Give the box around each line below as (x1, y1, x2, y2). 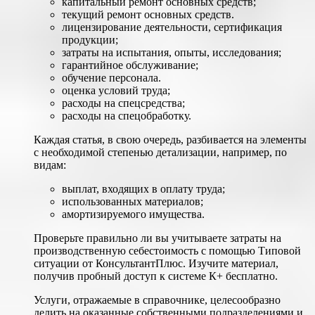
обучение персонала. (62, 72, 161, 84)
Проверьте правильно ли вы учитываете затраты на (34, 232, 281, 245)
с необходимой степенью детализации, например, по (34, 146, 287, 159)
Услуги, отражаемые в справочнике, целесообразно (34, 294, 281, 307)
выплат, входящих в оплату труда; (62, 183, 225, 195)
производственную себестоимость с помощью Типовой (34, 245, 301, 257)
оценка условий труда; (62, 84, 170, 97)
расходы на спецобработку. (62, 110, 191, 122)
